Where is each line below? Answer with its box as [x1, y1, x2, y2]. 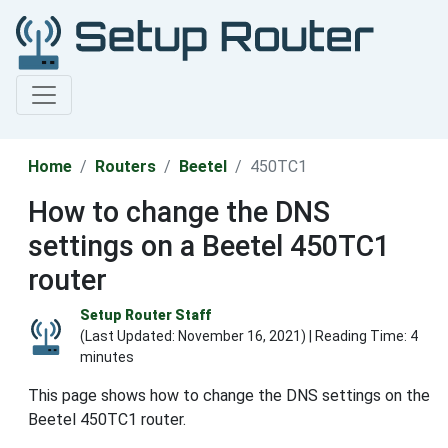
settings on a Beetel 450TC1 [28, 229, 390, 264]
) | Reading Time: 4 [301, 328, 418, 345]
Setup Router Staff [80, 307, 211, 324]
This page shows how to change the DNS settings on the [28, 386, 430, 406]
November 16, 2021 [178, 328, 301, 345]
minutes [80, 349, 134, 366]
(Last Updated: [80, 328, 178, 345]
